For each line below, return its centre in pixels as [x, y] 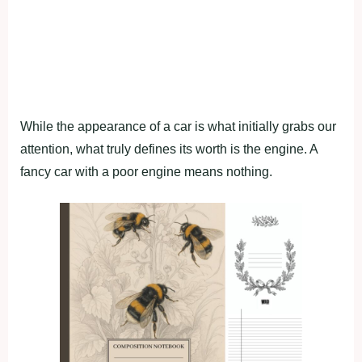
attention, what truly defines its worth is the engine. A [169, 149]
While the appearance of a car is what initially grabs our [178, 126]
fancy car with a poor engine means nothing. [146, 171]
